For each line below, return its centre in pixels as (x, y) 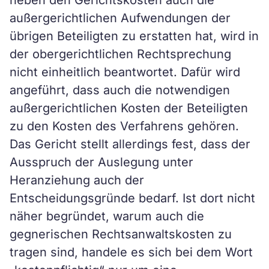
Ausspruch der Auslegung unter (101, 162)
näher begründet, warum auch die (107, 216)
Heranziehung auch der (77, 180)
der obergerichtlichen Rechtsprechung (120, 54)
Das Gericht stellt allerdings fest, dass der (130, 144)
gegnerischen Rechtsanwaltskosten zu (121, 234)
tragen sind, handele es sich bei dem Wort (131, 252)
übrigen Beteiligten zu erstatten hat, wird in (134, 36)
